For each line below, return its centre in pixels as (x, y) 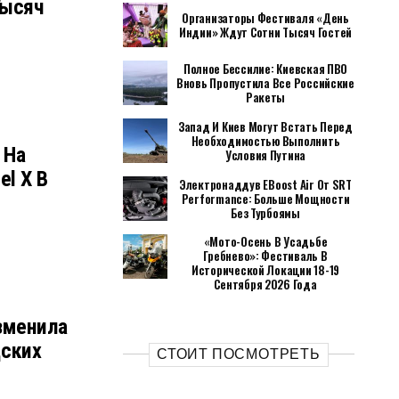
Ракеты (265, 97)
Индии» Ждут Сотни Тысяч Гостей (265, 32)
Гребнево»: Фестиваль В (265, 256)
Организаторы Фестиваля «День (265, 18)
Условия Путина (265, 155)
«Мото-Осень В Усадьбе (265, 241)
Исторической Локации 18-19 (265, 270)
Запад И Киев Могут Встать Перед (265, 126)
